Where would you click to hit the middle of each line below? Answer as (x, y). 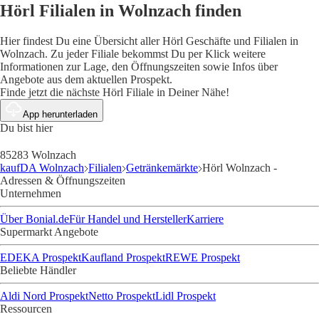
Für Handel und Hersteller (128, 219)
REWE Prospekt (203, 257)
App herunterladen (60, 114)
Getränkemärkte (162, 167)
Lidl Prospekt (185, 296)
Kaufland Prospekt (123, 257)
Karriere (205, 219)
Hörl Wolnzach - (240, 167)
